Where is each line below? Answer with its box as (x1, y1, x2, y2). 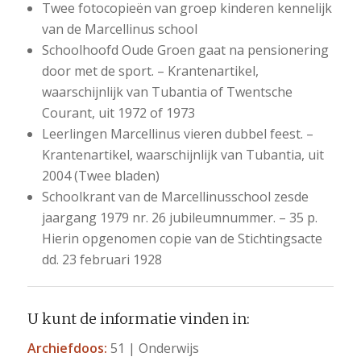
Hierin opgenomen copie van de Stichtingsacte (41, 230, 322, 248)
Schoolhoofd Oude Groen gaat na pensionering (41, 41, 329, 60)
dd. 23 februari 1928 (41, 251, 162, 269)
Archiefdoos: (27, 338, 107, 357)
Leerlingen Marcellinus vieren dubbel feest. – (41, 125, 313, 143)
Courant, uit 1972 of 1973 (41, 104, 195, 122)
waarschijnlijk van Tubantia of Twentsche (41, 83, 293, 102)
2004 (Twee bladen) (41, 167, 160, 185)
